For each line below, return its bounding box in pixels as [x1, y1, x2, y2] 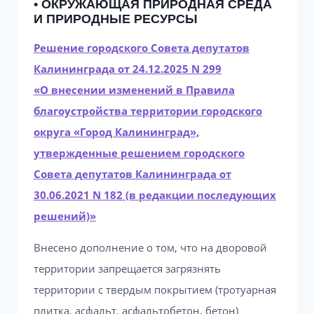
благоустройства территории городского [34, 104, 262, 118]
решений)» [34, 209, 96, 223]
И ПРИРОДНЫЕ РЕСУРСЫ [34, 12, 198, 26]
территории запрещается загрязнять [34, 261, 221, 275]
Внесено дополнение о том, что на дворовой [34, 240, 267, 254]
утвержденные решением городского [34, 146, 245, 160]
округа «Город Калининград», [34, 125, 199, 139]
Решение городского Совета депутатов [34, 41, 250, 55]
